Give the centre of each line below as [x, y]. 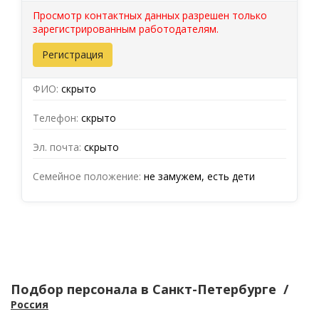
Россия [30, 304]
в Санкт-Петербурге [209, 289]
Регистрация [73, 54]
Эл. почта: [57, 147]
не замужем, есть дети [198, 176]
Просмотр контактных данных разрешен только [150, 15]
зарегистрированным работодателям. [126, 29]
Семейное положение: [87, 176]
